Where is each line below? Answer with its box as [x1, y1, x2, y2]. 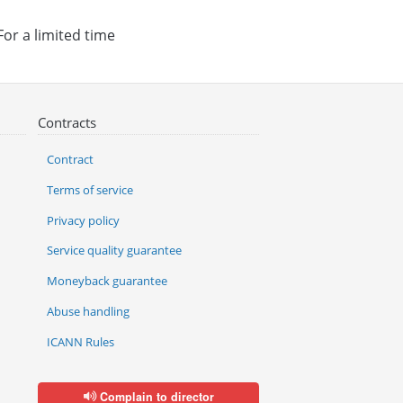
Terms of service [47, 181, 134, 198]
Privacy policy [47, 211, 121, 228]
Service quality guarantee [47, 242, 183, 259]
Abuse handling [47, 302, 130, 319]
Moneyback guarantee [47, 273, 168, 290]
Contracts [38, 112, 97, 131]
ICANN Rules [47, 333, 115, 350]
